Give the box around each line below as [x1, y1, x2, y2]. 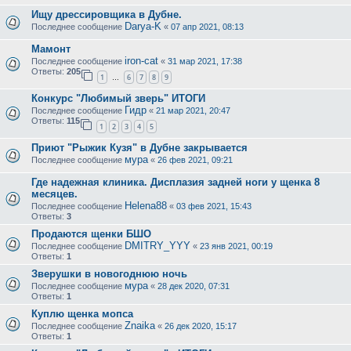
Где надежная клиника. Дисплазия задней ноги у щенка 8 [31, 175, 320, 188]
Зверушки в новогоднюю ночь [31, 267, 187, 280]
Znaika [125, 319, 155, 331]
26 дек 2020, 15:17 [165, 320, 237, 331]
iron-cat [125, 55, 158, 67]
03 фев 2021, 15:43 [176, 201, 251, 211]
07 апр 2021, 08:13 [171, 22, 244, 32]
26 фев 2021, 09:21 [157, 154, 233, 165]
